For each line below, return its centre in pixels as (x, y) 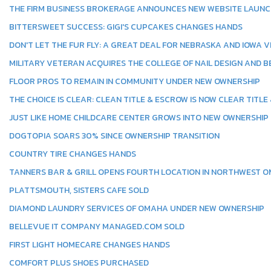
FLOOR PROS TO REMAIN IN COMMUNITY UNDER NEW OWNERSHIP (135, 81)
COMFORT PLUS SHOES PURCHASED (79, 263)
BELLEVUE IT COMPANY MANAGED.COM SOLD (97, 227)
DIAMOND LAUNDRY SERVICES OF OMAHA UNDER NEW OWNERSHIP (137, 208)
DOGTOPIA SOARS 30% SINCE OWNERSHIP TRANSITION (114, 136)
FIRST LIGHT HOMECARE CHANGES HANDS (90, 245)
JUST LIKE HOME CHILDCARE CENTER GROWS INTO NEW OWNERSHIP (139, 118)
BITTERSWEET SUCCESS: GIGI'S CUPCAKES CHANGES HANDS (126, 27)
